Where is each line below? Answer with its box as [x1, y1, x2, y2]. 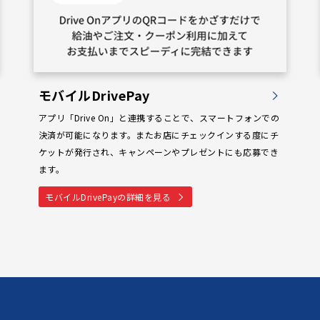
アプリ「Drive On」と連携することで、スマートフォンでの [38, 111, 280, 124]
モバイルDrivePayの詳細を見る [45, 190, 171, 203]
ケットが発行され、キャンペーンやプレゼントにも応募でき [38, 146, 279, 159]
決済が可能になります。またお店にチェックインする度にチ [38, 129, 279, 141]
